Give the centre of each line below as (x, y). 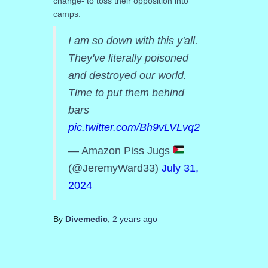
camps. (67, 13)
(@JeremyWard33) (115, 168)
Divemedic (86, 219)
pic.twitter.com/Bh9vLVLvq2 (134, 127)
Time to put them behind (126, 92)
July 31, (180, 168)
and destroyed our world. (127, 75)
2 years (126, 219)
